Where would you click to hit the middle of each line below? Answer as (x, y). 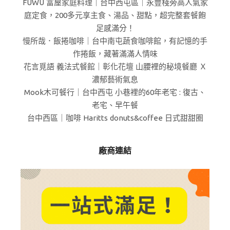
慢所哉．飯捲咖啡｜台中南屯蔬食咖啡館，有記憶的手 (115, 41)
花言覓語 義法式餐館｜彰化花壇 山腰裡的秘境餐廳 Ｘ (115, 66)
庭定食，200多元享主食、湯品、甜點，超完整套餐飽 (115, 15)
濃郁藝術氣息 (115, 79)
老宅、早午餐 (115, 105)
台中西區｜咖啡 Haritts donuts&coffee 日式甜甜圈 (115, 118)
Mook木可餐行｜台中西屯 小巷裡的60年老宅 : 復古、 (115, 92)
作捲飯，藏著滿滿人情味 (115, 54)
